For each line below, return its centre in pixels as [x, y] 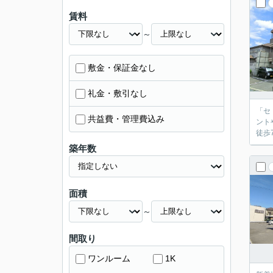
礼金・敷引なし [118, 93]
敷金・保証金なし [122, 68]
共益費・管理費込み [126, 119]
